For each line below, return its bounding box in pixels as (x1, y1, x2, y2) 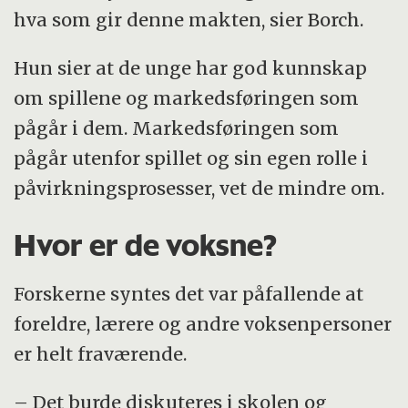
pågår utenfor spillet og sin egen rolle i (14, 146, 369, 169)
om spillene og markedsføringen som (14, 86, 360, 109)
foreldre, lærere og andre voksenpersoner (14, 312, 393, 336)
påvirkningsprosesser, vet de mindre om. (14, 176, 390, 199)
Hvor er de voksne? (14, 227, 278, 264)
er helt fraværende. (14, 342, 188, 366)
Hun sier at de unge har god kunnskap (14, 56, 368, 79)
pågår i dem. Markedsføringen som (14, 116, 340, 139)
